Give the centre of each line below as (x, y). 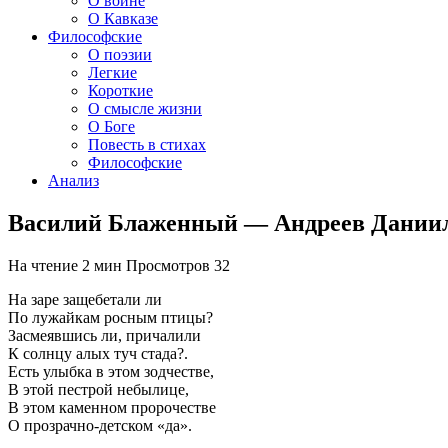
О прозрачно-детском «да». (100, 425)
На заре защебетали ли (85, 299)
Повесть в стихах (147, 144)
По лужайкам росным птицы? (110, 317)
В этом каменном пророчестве (112, 407)
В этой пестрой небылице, (98, 389)
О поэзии (120, 54)
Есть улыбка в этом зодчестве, (111, 371)
